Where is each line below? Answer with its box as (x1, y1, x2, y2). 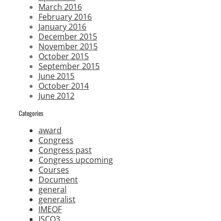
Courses (38, 164, 69, 176)
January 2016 (38, 21, 86, 32)
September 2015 (38, 60, 100, 72)
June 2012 (38, 90, 74, 101)
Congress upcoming (38, 154, 113, 166)
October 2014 (38, 80, 89, 91)
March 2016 (38, 1, 82, 12)
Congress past (38, 145, 92, 156)
